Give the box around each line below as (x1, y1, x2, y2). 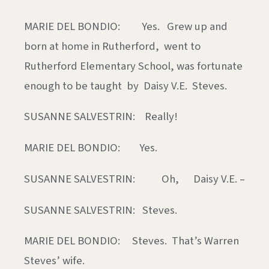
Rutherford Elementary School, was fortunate (24, 58, 243, 74)
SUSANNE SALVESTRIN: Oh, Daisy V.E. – (24, 171, 245, 187)
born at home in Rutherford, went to (24, 38, 201, 54)
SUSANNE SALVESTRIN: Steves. (24, 202, 177, 218)
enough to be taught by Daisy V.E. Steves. (24, 77, 227, 94)
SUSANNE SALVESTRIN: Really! (24, 109, 178, 125)
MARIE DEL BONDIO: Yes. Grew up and (24, 18, 230, 34)
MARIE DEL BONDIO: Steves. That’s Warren (24, 233, 239, 249)
